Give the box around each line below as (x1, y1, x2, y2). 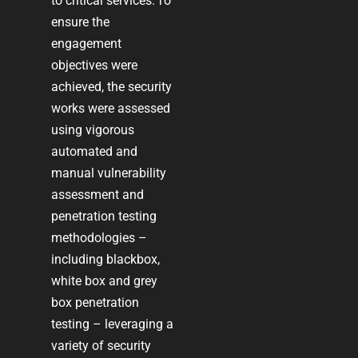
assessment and (51, 186, 145, 202)
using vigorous (51, 121, 135, 137)
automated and (51, 143, 138, 159)
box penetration (51, 294, 140, 310)
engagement (51, 35, 122, 51)
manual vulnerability (51, 165, 167, 181)
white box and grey (51, 272, 158, 288)
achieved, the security (51, 78, 173, 94)
